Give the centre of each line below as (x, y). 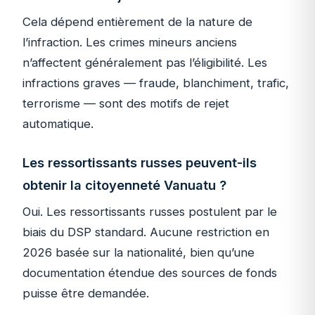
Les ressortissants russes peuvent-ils (140, 163)
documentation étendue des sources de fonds (150, 273)
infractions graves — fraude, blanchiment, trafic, (156, 83)
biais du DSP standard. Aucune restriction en (146, 232)
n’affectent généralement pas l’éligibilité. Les (145, 63)
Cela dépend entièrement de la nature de (137, 22)
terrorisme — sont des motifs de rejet (126, 104)
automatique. (58, 124)
